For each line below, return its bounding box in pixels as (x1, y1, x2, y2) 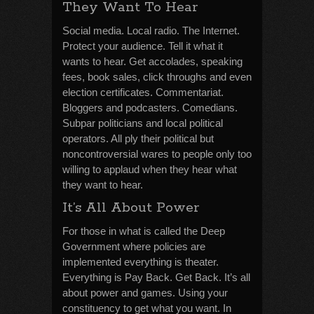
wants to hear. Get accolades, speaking (62, 55, 243, 67)
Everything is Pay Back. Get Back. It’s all (62, 271, 250, 283)
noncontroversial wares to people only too (62, 148, 252, 160)
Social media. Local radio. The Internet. (62, 25, 240, 36)
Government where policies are (62, 240, 205, 252)
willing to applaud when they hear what (62, 163, 237, 175)
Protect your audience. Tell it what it (62, 40, 223, 52)
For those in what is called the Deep (62, 225, 225, 237)
